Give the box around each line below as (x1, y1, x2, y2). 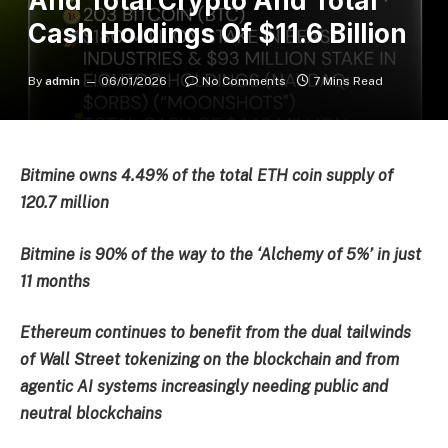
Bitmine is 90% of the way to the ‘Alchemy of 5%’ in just (20, 244, 421, 264)
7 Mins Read (313, 74, 383, 88)
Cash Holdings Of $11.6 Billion (28, 18, 407, 49)
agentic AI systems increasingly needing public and (20, 377, 388, 397)
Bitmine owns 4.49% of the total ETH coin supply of (20, 166, 393, 185)
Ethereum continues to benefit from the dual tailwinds (20, 323, 411, 343)
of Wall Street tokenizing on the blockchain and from (20, 350, 399, 370)
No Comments (202, 74, 286, 88)
